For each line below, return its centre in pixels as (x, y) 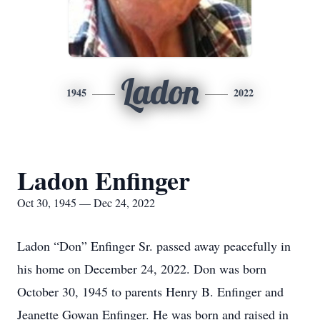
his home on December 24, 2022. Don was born (142, 269)
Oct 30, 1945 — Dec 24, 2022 (86, 202)
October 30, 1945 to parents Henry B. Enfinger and (150, 291)
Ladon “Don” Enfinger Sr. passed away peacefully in (154, 246)
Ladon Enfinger (104, 180)
